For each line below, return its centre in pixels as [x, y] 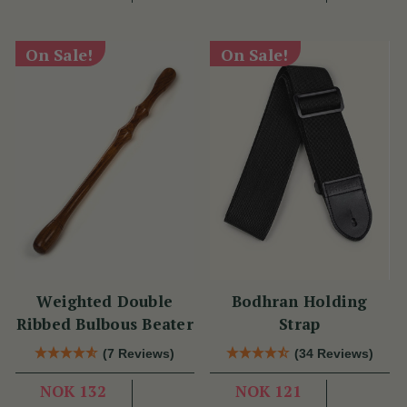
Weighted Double [105, 302]
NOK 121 [268, 392]
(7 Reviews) [139, 354]
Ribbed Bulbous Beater [104, 324]
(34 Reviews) [333, 354]
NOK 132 [74, 392]
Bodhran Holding [267, 302]
